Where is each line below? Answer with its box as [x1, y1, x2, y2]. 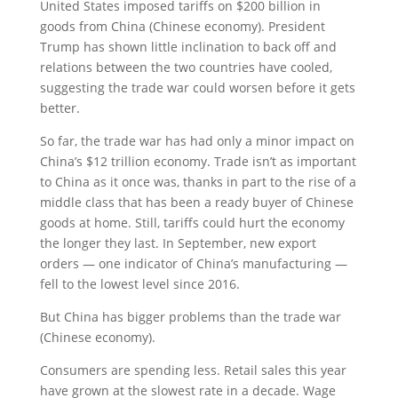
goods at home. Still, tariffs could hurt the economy [39, 214, 345, 231]
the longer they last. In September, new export [39, 235, 316, 251]
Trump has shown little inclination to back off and [39, 38, 337, 55]
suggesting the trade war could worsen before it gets [39, 79, 355, 96]
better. [39, 99, 80, 116]
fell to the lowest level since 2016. [39, 275, 240, 292]
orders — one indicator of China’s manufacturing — [39, 255, 347, 272]
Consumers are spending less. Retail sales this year [39, 362, 346, 378]
